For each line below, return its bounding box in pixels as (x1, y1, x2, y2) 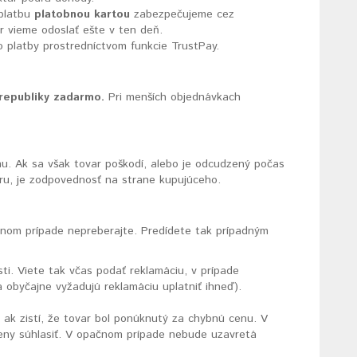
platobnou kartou (34, 6, 131, 22)
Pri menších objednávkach (104, 89, 241, 105)
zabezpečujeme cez (130, 6, 235, 22)
